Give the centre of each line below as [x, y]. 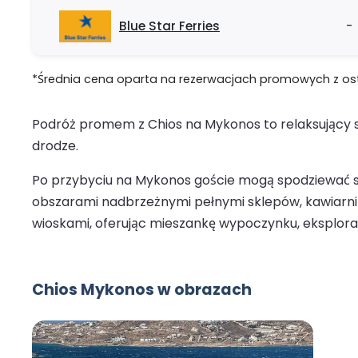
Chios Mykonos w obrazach [142, 290]
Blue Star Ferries [169, 26]
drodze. [55, 146]
